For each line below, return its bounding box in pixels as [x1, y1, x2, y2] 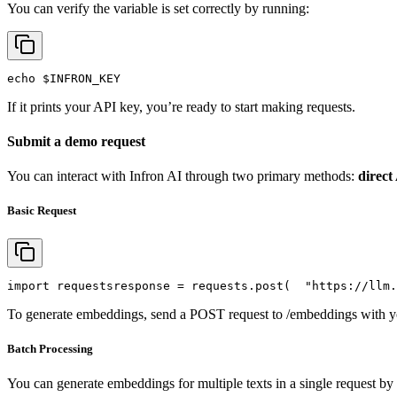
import [7, 278, 50, 292]
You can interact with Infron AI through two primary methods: [7, 168, 358, 184]
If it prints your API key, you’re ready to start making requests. [7, 98, 355, 114]
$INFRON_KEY [43, 71, 121, 85]
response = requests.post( [113, 278, 291, 292]
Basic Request [7, 204, 76, 218]
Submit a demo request [7, 133, 145, 149]
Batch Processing [7, 341, 93, 355]
